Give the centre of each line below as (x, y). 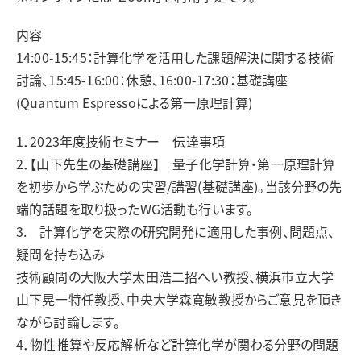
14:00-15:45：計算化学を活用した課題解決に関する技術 (175, 57)
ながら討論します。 (68, 322)
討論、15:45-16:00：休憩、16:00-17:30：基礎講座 (152, 80)
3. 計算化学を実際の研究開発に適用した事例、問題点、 (176, 231)
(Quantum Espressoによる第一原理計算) (135, 102)
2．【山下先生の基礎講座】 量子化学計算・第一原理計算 (176, 164)
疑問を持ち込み (61, 254)
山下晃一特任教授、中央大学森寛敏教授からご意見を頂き (179, 299)
